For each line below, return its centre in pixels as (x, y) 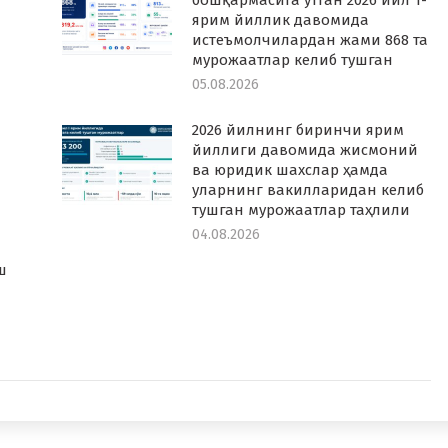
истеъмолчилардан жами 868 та (309, 40)
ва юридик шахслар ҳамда (289, 170)
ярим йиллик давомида (280, 20)
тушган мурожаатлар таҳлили (300, 210)
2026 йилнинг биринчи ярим (297, 130)
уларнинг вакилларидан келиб (307, 190)
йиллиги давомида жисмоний (304, 150)
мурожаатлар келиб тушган (292, 60)
